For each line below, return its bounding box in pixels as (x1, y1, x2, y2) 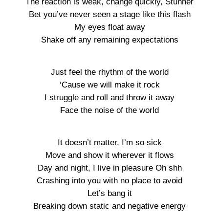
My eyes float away (74, 22, 145, 32)
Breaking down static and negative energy (33, 201, 186, 211)
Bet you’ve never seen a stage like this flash (28, 10, 191, 19)
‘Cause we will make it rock (59, 80, 160, 89)
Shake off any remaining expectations (41, 35, 178, 44)
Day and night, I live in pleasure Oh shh (37, 163, 182, 173)
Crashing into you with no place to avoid (37, 176, 182, 185)
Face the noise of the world (60, 106, 159, 115)
